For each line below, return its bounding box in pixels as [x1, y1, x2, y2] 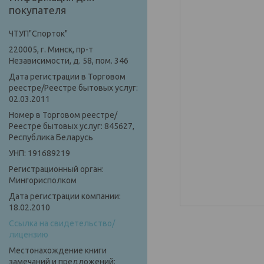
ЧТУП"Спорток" [9, 29, 68, 39]
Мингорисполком [9, 176, 77, 186]
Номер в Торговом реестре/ [9, 110, 117, 120]
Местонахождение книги [9, 246, 107, 256]
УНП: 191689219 [9, 148, 70, 159]
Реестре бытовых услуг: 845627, [9, 121, 134, 131]
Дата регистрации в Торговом [9, 72, 126, 82]
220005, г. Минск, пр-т [9, 45, 93, 55]
